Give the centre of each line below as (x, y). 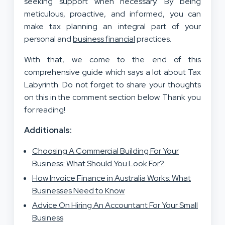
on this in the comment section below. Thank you (113, 97)
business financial (104, 39)
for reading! (45, 109)
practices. (153, 39)
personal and (48, 39)
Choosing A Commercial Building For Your (105, 151)
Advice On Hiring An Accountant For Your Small (115, 205)
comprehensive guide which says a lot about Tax (113, 72)
